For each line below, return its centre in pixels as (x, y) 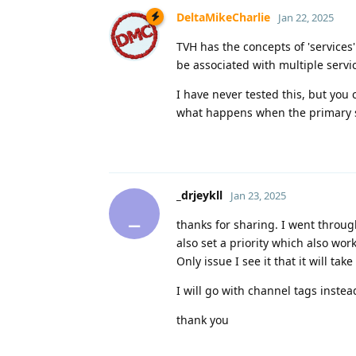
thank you (203, 319)
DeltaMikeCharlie (223, 17)
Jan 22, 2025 (306, 17)
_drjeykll (199, 195)
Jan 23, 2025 (258, 195)
